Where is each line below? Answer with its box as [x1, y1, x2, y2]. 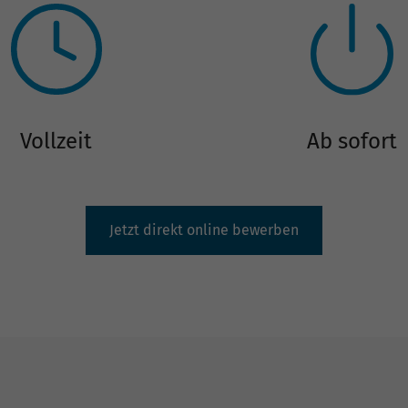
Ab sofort [307, 128, 397, 155]
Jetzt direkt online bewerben [109, 220, 299, 239]
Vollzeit [20, 128, 92, 155]
